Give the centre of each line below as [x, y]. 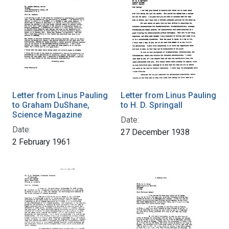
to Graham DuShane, [51, 105]
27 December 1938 [155, 132]
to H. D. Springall [152, 105]
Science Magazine [47, 114]
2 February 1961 [41, 142]
